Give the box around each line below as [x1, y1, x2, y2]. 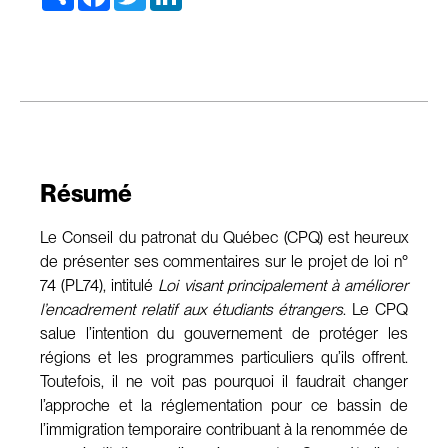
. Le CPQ [343, 299, 409, 319]
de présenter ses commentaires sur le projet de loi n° [40, 251, 408, 271]
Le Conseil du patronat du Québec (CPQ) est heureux [40, 227, 408, 247]
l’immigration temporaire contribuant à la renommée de [40, 419, 408, 439]
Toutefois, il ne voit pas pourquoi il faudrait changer [40, 371, 408, 391]
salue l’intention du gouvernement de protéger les [40, 323, 408, 343]
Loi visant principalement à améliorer [158, 275, 409, 295]
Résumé [40, 178, 132, 208]
